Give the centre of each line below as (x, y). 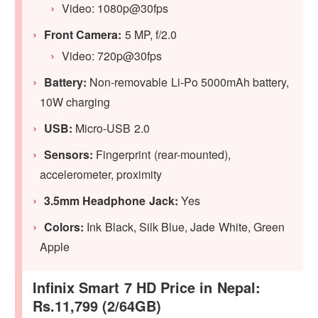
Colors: (64, 226)
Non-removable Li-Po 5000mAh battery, (188, 82)
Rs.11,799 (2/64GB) (97, 305)
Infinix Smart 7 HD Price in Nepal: (147, 287)
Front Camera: (83, 34)
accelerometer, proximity (101, 174)
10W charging (75, 102)
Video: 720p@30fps (112, 55)
